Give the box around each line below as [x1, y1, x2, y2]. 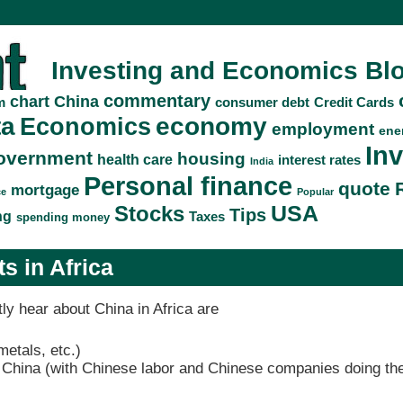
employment [271, 119, 374, 139]
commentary [103, 89, 210, 111]
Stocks [113, 201, 184, 226]
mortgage [10, 181, 79, 199]
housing [176, 148, 246, 168]
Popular [296, 185, 334, 197]
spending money [15, 210, 110, 224]
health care [96, 151, 173, 167]
